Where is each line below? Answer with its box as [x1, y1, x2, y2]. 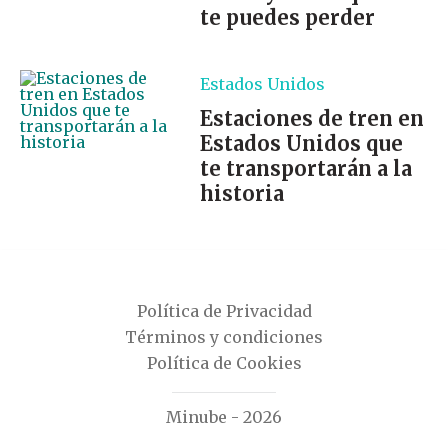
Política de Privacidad [136, 301, 312, 321]
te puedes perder [200, 5, 375, 30]
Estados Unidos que [200, 131, 403, 156]
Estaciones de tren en [200, 106, 424, 131]
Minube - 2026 [166, 407, 282, 427]
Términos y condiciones [125, 327, 323, 347]
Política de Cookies [146, 353, 302, 373]
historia [200, 181, 284, 206]
